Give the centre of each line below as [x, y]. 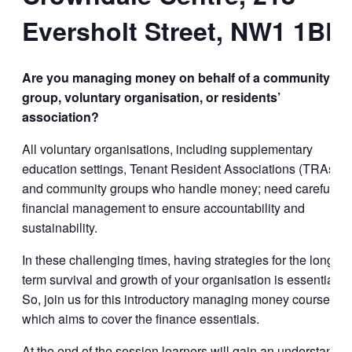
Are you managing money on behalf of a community [176, 78]
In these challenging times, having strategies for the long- [180, 260]
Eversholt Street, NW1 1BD [183, 31]
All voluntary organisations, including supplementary [167, 149]
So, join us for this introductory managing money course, [178, 299]
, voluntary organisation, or [138, 97]
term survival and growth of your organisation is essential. [181, 280]
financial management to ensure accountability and [163, 208]
